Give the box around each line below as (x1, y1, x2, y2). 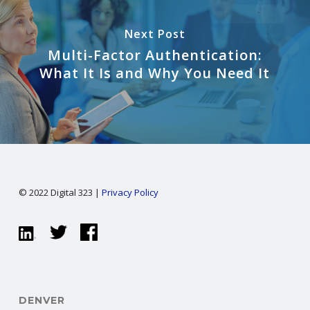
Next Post (124, 26, 185, 42)
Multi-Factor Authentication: (47, 45, 262, 64)
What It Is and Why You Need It (39, 63, 271, 82)
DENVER (18, 294, 65, 307)
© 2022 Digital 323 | (18, 186, 102, 199)
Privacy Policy (101, 186, 158, 199)
